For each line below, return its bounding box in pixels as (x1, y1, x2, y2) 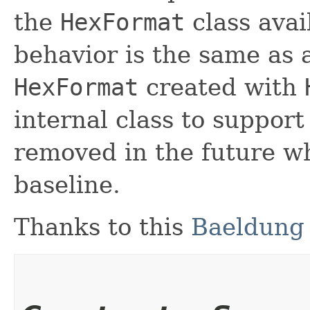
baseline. (14, 170, 120, 199)
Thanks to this (14, 212, 191, 241)
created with (138, 73, 304, 101)
